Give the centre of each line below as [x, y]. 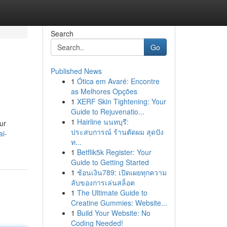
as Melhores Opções [104, 91]
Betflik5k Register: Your [114, 152]
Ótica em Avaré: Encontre [118, 81]
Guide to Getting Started [110, 162]
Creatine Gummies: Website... [119, 203]
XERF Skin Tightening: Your [121, 101]
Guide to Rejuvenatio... [107, 111]
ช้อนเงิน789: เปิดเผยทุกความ [122, 172]
